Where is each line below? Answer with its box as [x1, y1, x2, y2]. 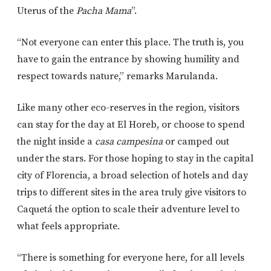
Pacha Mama [76, 5, 131, 18]
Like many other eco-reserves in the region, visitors [17, 102, 240, 114]
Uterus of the [17, 5, 76, 18]
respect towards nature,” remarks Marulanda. [17, 70, 218, 83]
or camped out [163, 135, 229, 148]
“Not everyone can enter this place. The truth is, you [17, 36, 244, 49]
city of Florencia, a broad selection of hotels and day [17, 169, 248, 182]
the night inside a [17, 135, 95, 148]
